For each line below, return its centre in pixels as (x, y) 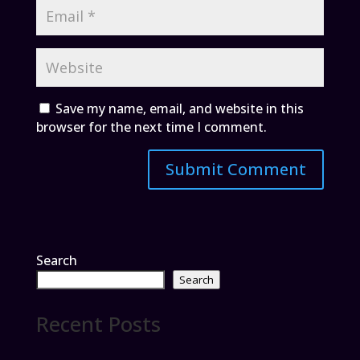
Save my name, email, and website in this (179, 109)
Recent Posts (98, 324)
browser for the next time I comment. (151, 127)
